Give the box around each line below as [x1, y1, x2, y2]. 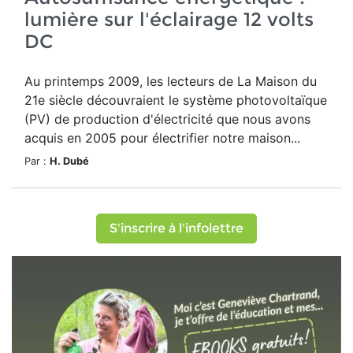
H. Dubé [50, 155, 89, 167]
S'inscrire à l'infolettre [110, 221, 243, 236]
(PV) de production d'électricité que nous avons [24, 111, 310, 127]
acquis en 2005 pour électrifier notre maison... [24, 130, 300, 146]
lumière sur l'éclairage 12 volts [24, 8, 314, 31]
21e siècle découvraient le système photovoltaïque [24, 92, 327, 108]
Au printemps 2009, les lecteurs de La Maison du [24, 73, 317, 89]
